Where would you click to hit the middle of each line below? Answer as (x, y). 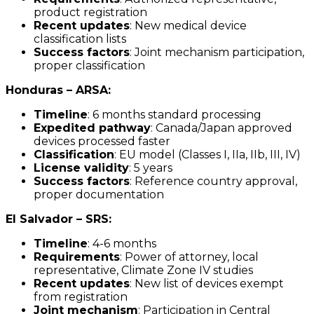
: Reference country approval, (213, 182)
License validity (81, 168)
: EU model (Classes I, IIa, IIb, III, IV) (207, 155)
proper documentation (99, 195)
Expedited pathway (92, 128)
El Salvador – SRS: (59, 219)
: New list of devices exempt (207, 284)
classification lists (80, 39)
